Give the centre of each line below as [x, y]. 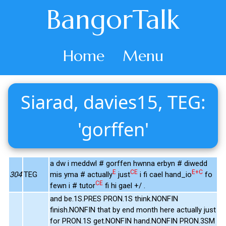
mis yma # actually [81, 174]
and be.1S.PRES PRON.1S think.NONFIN [114, 199]
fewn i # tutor [73, 185]
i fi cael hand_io [165, 174]
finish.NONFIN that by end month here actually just [133, 210]
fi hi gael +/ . [124, 185]
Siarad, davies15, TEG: [113, 102]
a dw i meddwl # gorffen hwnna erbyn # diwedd [129, 163]
